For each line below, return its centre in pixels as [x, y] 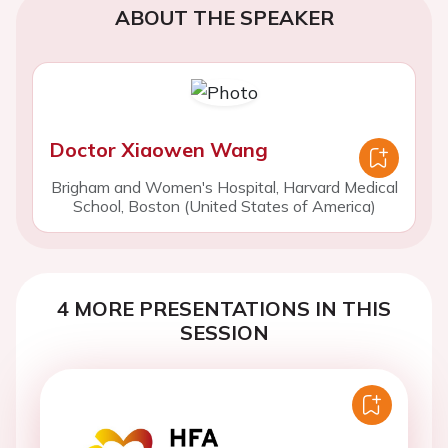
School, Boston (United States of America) [224, 206]
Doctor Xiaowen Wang [158, 149]
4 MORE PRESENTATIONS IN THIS [224, 308]
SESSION [224, 332]
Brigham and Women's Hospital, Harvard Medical [224, 187]
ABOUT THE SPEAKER [224, 17]
